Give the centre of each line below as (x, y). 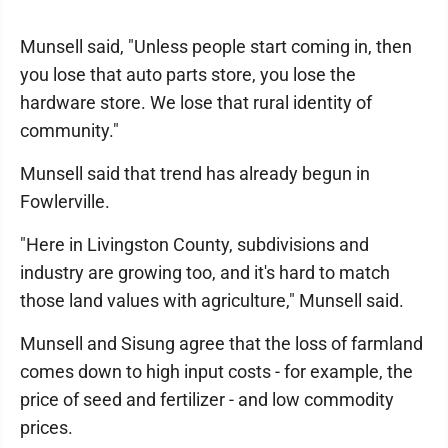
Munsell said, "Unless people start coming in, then (216, 46)
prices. (46, 427)
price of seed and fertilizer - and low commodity (207, 399)
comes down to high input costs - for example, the (216, 371)
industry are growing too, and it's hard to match (205, 272)
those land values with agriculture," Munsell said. (212, 300)
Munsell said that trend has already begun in (195, 173)
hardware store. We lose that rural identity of (196, 102)
